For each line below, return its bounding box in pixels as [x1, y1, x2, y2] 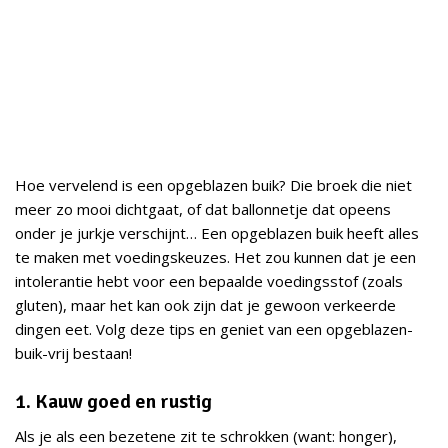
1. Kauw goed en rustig [15, 389, 212, 415]
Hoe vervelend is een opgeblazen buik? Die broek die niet [15, 175, 412, 196]
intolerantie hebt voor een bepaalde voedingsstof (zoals [15, 271, 403, 292]
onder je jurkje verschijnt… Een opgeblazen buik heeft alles [15, 223, 419, 244]
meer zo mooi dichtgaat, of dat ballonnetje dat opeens [15, 199, 391, 220]
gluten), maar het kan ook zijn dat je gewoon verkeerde [15, 295, 396, 316]
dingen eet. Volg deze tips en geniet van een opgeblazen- [15, 319, 413, 340]
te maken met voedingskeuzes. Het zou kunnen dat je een [15, 247, 416, 268]
